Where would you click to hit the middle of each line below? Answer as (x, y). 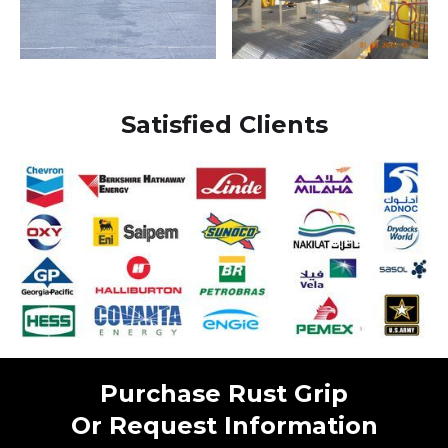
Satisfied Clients (224, 125)
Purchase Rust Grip (224, 393)
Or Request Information (224, 425)
